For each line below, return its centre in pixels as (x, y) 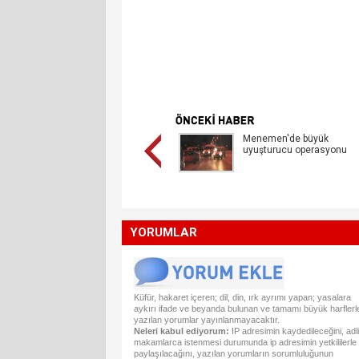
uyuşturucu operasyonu (295, 150)
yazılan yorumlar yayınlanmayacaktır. (207, 320)
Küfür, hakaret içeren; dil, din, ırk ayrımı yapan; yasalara (242, 297)
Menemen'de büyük (286, 139)
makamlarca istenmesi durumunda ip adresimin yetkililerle (245, 342)
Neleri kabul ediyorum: (182, 331)
